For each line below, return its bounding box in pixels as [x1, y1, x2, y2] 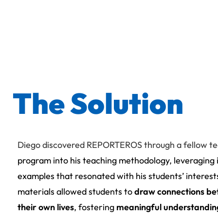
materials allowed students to [18, 185, 134, 197]
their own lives [18, 201, 74, 213]
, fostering [74, 201, 116, 213]
